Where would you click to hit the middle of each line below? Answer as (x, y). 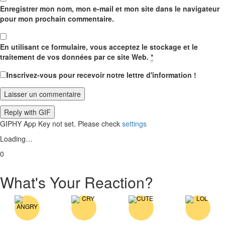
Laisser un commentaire (42, 94)
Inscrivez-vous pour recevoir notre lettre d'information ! (101, 75)
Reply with (21, 112)
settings (134, 124)
